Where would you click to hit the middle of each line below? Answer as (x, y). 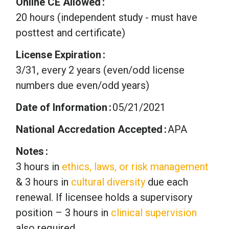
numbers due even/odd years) (83, 86)
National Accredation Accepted (89, 130)
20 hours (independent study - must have (107, 18)
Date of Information (62, 108)
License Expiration (59, 55)
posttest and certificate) (71, 33)
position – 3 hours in (63, 213)
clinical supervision (154, 213)
